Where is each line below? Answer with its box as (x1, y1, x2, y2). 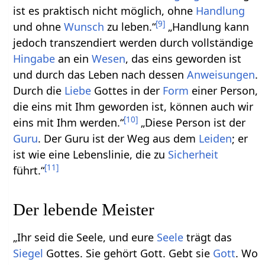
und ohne (13, 19, 64, 34)
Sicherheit (168, 147, 219, 161)
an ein (55, 51, 92, 66)
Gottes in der (91, 83, 163, 98)
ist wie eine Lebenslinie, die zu (13, 147, 169, 161)
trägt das (183, 230, 232, 244)
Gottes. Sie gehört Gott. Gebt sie (43, 245, 214, 260)
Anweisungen (187, 67, 256, 82)
